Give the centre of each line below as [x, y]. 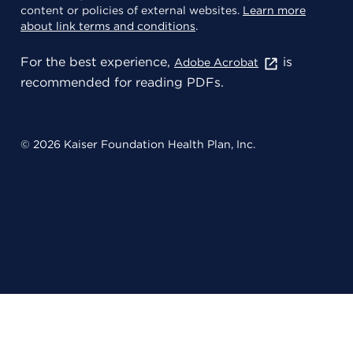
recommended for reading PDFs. [122, 83]
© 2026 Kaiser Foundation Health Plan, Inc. [138, 145]
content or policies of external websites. [132, 10]
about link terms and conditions [108, 26]
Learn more [274, 10]
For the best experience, [97, 62]
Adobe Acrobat [216, 62]
